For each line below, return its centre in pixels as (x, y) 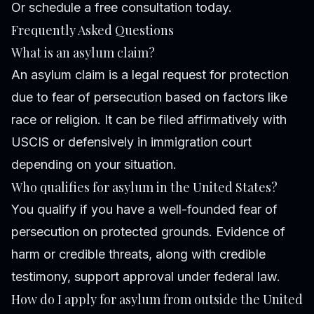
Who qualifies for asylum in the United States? (144, 187)
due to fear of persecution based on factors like (149, 97)
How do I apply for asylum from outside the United (157, 299)
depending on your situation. (94, 164)
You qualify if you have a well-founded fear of (144, 209)
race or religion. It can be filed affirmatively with (149, 119)
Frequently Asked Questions (93, 30)
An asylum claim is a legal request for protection (150, 74)
